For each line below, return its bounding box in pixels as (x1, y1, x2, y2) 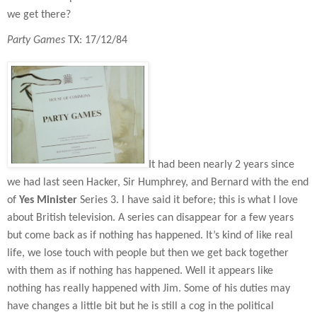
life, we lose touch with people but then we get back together (7, 248, 289, 260)
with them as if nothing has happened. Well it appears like (7, 265, 273, 277)
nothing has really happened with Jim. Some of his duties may (7, 283, 290, 295)
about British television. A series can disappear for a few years (7, 212, 294, 224)
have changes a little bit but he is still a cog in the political (7, 301, 274, 313)
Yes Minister (19, 195, 80, 207)
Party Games (7, 35, 65, 47)
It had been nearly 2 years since (149, 159, 294, 171)
